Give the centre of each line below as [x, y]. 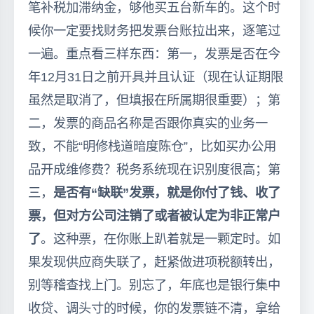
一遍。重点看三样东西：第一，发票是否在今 [154, 54]
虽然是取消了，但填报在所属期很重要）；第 [154, 100]
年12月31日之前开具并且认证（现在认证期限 [156, 77]
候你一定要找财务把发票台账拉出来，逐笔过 [154, 30]
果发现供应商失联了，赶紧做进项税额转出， [154, 262]
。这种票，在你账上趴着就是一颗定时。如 [161, 239]
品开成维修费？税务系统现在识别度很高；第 [154, 169]
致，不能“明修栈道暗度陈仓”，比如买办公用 [152, 146]
